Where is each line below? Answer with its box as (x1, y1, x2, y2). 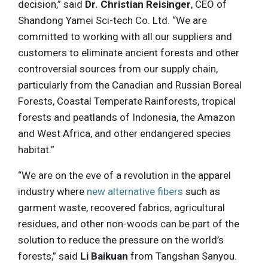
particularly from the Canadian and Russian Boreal (18, 79, 242, 92)
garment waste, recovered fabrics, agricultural (18, 202, 225, 214)
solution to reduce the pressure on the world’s (18, 234, 224, 246)
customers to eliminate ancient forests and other (18, 47, 239, 59)
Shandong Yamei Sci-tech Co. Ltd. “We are (18, 14, 207, 27)
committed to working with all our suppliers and (18, 31, 232, 43)
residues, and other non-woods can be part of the (18, 218, 239, 230)
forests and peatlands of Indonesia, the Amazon (18, 111, 235, 124)
